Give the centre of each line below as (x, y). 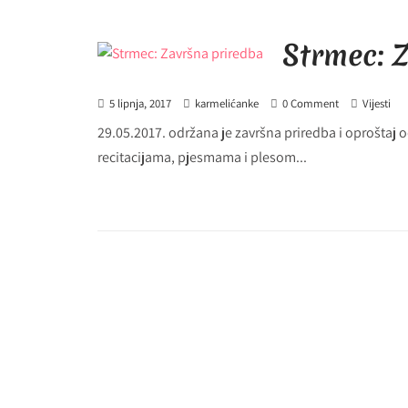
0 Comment (311, 103)
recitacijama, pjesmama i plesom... (202, 157)
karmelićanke (227, 103)
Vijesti (377, 103)
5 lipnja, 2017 (140, 103)
